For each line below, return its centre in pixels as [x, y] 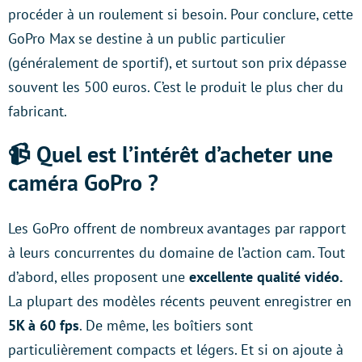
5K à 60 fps [44, 325]
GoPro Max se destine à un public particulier [147, 38]
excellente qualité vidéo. [264, 277]
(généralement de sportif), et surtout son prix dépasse [177, 63]
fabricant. [38, 111]
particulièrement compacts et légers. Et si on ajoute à [176, 349]
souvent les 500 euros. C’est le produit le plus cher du [176, 87]
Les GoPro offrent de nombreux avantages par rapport [177, 228]
